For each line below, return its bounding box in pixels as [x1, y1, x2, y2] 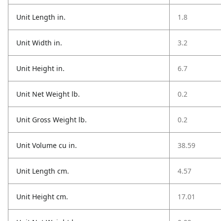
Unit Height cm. [16, 192, 68, 201]
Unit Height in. [16, 64, 65, 73]
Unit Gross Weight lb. [16, 115, 87, 124]
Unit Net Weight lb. [16, 89, 80, 99]
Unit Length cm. [16, 166, 69, 176]
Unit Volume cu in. [16, 141, 77, 150]
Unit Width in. [16, 38, 62, 47]
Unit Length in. [16, 12, 66, 22]
